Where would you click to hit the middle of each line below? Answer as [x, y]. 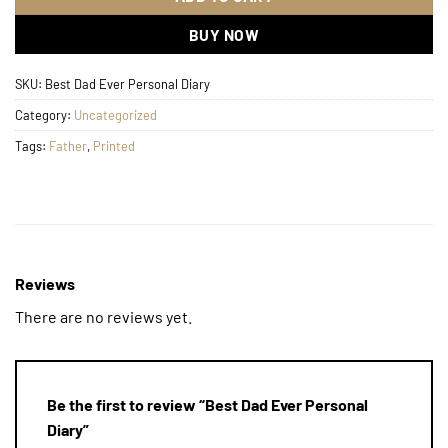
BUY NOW [224, 35]
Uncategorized [115, 115]
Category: [44, 115]
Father [68, 146]
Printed [114, 146]
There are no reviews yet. [103, 316]
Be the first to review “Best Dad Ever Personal [207, 404]
